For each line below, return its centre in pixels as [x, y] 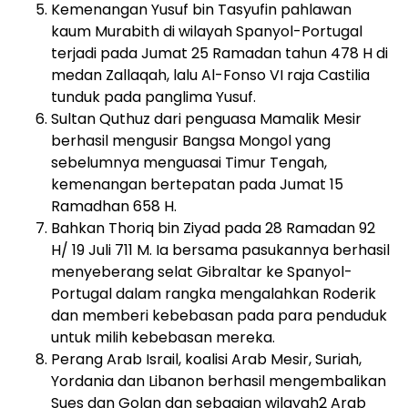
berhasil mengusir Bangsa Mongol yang [191, 140]
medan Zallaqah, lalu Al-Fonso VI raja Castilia [210, 75]
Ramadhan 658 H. [114, 206]
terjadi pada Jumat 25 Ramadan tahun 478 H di [219, 53]
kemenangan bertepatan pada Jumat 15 [197, 184]
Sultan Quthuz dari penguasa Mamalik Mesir [206, 118]
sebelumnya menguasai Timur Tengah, [189, 162]
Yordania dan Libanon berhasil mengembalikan [219, 381]
